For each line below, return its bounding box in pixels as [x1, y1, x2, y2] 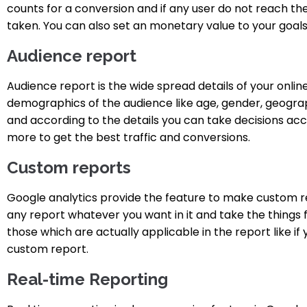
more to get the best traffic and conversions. [7, 129, 250, 145]
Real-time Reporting [7, 269, 168, 289]
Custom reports [7, 157, 131, 177]
